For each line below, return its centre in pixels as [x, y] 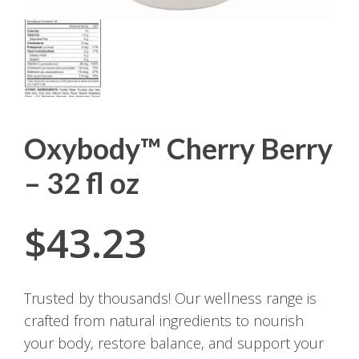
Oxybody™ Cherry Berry [178, 149]
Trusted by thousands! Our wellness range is [170, 298]
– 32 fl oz [82, 183]
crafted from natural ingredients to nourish [164, 320]
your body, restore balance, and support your [174, 343]
